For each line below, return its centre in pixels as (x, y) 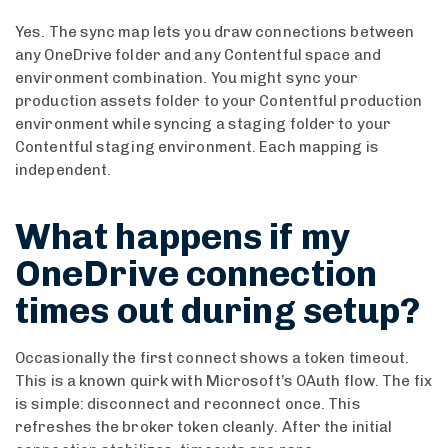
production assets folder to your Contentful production (219, 100)
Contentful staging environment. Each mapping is (197, 146)
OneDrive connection (196, 273)
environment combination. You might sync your (187, 77)
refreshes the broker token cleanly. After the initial (204, 426)
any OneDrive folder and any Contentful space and (198, 54)
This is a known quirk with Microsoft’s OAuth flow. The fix (223, 380)
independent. (63, 169)
